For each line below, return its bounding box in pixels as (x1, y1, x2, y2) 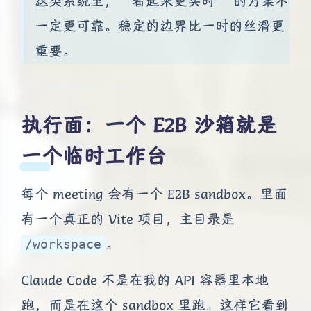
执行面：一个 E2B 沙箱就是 (21, 112, 277, 138)
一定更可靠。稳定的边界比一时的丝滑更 (35, 17, 285, 35)
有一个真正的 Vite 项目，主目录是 (21, 210, 235, 228)
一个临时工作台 (21, 143, 167, 169)
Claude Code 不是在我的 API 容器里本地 (21, 271, 269, 289)
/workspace (25, 237, 101, 252)
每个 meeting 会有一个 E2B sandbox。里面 (21, 185, 287, 203)
